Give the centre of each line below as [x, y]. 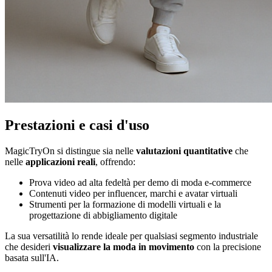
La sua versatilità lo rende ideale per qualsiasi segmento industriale [131, 236]
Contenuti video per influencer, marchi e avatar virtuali [133, 194]
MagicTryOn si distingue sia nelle [70, 151]
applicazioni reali [60, 162]
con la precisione [228, 247]
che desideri [29, 247]
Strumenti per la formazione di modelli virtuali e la [125, 205]
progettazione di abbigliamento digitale [103, 216]
